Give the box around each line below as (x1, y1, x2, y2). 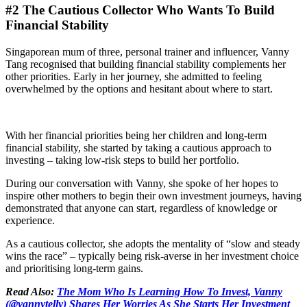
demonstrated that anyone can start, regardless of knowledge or (5, 201, 277, 214)
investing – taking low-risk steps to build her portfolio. (5, 153, 239, 166)
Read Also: (5, 285, 57, 297)
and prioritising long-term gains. (5, 262, 143, 274)
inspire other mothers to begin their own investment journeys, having (5, 189, 302, 201)
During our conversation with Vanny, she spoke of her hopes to (5, 177, 278, 189)
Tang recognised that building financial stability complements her (5, 58, 286, 70)
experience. (5, 214, 55, 226)
